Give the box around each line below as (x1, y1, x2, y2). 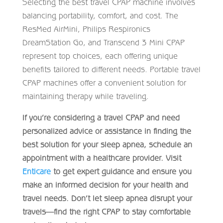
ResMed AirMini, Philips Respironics (22, 24, 150, 33)
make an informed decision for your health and (22, 180, 188, 189)
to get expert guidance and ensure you (50, 166, 192, 176)
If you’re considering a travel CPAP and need (22, 112, 180, 122)
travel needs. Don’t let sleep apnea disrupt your (22, 193, 192, 203)
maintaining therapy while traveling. (22, 91, 149, 101)
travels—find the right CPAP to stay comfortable (22, 207, 191, 216)
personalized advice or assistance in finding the (22, 126, 191, 135)
